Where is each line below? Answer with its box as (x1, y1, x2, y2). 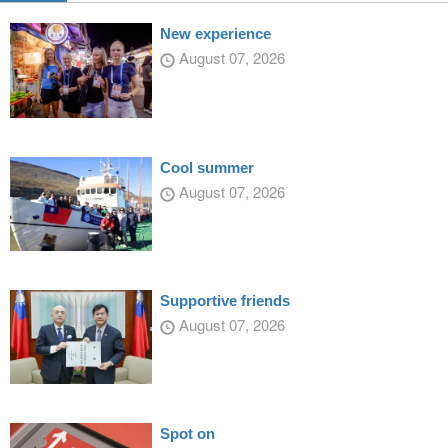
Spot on (159, 425, 215, 443)
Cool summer (159, 158, 254, 176)
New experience (159, 25, 271, 43)
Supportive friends (159, 292, 290, 310)
